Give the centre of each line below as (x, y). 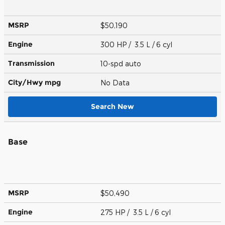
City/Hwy (26, 82)
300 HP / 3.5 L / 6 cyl (137, 44)
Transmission (31, 63)
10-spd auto (122, 63)
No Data (117, 82)
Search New (113, 106)
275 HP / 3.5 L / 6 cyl (137, 212)
